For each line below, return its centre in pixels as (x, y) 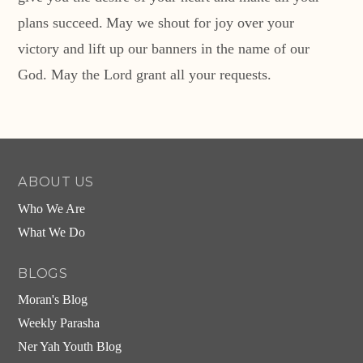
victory (39, 49)
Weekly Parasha (59, 324)
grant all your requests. (202, 75)
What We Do (52, 232)
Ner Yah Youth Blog (70, 347)
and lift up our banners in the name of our (187, 49)
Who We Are (52, 209)
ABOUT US (56, 182)
